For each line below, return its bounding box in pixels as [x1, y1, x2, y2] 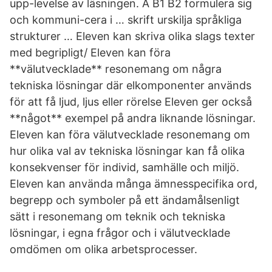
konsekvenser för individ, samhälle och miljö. [10, 161, 239, 174]
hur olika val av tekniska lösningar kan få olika [10, 144, 245, 157]
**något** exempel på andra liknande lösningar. [10, 112, 256, 124]
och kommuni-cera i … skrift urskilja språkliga [10, 13, 242, 26]
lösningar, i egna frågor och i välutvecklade [10, 226, 230, 239]
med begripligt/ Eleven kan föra [10, 46, 171, 59]
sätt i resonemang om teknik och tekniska [10, 210, 225, 223]
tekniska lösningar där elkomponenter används [10, 79, 251, 92]
